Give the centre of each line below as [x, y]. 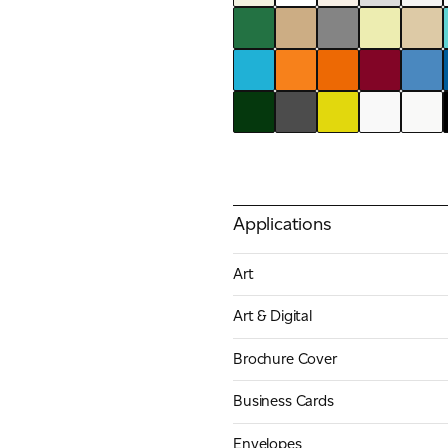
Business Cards [283, 401]
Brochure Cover [285, 358]
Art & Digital [272, 316]
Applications [282, 223]
